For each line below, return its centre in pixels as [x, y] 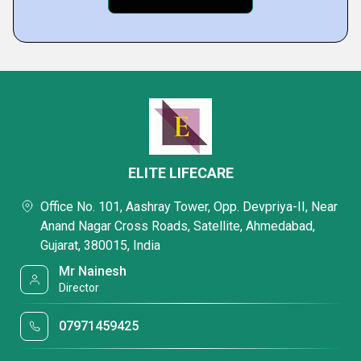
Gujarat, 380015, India [100, 245]
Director [79, 288]
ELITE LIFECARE [180, 173]
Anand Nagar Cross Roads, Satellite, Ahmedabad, [178, 226]
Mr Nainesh [93, 271]
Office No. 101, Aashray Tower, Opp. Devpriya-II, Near [189, 207]
